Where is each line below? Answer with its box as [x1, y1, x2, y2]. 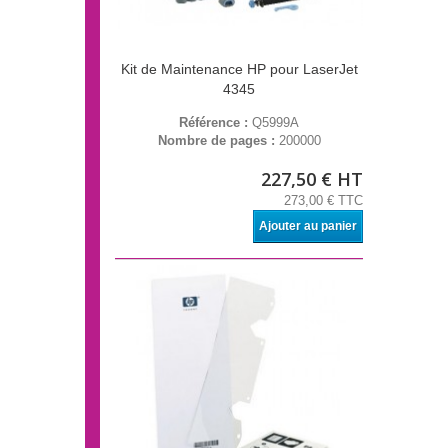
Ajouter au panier [259, 219, 357, 234]
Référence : [179, 115, 252, 131]
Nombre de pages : [157, 133, 279, 149]
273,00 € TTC [284, 193, 363, 209]
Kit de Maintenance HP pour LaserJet [120, 61, 358, 78]
